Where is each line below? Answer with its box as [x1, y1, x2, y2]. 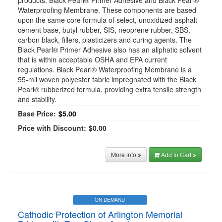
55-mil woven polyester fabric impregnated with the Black [18, 74, 196, 84]
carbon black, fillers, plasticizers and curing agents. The [18, 35, 192, 45]
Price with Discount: [18, 123, 86, 133]
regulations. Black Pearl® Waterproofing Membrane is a [18, 64, 192, 74]
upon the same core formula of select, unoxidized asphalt [18, 15, 197, 25]
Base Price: [18, 109, 56, 118]
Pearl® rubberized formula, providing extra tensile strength [18, 84, 201, 94]
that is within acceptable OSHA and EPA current [18, 55, 167, 64]
